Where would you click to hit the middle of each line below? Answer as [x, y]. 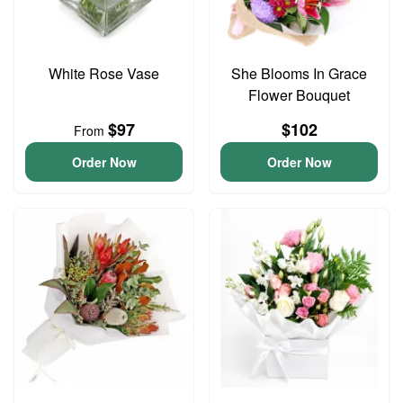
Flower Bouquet [299, 95]
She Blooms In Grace [299, 73]
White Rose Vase [104, 73]
